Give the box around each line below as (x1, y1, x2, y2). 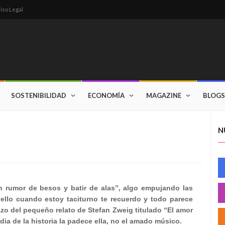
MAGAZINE (146, 91, 181, 99)
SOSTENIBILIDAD (11, 91, 66, 99)
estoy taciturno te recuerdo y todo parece (45, 195, 193, 203)
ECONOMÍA (88, 91, 125, 99)
